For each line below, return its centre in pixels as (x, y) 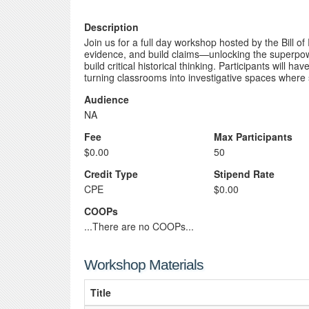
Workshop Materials (144, 265)
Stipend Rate (245, 174)
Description (111, 27)
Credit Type (111, 174)
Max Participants (253, 137)
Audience (107, 99)
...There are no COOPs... (139, 226)
